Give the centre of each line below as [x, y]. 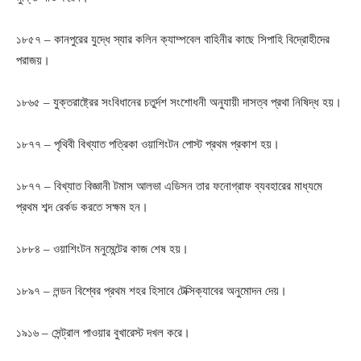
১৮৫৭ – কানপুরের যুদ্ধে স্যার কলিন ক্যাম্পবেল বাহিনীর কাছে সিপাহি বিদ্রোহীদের [173, 39]
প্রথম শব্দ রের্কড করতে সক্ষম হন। [82, 207]
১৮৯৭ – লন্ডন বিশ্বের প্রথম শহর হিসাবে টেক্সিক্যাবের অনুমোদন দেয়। [151, 290]
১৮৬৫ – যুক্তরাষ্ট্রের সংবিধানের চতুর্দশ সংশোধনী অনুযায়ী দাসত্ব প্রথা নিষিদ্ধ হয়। [179, 102]
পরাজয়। [33, 60]
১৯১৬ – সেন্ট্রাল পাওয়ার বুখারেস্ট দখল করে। [103, 332]
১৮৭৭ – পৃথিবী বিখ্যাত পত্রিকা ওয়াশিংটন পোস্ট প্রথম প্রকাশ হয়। [148, 144]
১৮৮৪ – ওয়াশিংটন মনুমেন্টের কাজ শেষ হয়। [102, 249]
